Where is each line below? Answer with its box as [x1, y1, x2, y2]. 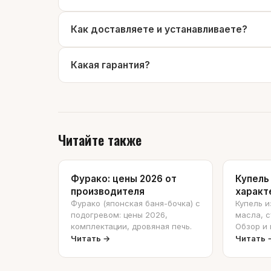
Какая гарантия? [71, 59, 150, 71]
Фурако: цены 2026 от [71, 173, 177, 184]
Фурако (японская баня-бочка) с [71, 198, 200, 208]
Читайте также [58, 129, 142, 149]
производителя [71, 186, 145, 197]
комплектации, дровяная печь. [71, 221, 192, 231]
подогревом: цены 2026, [71, 210, 168, 220]
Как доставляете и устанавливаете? [71, 24, 247, 35]
